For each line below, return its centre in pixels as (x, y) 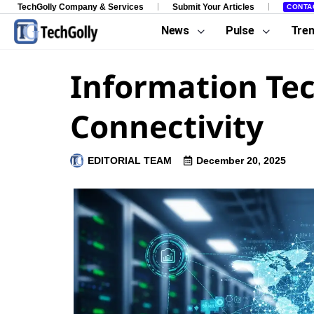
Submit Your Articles (213, 7)
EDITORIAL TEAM (130, 161)
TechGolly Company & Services (81, 7)
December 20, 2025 (241, 161)
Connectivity (167, 126)
